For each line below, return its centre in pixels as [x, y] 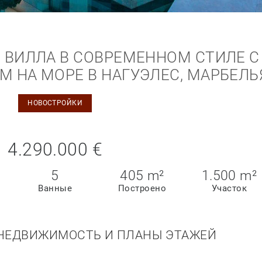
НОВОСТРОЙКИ [55, 103]
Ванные [55, 189]
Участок [229, 189]
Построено [142, 189]
